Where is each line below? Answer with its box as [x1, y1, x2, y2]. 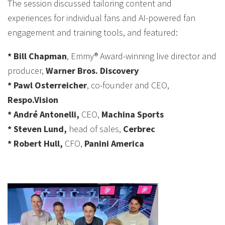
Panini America [84, 137, 144, 149]
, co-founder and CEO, [87, 79, 169, 91]
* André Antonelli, [8, 108, 79, 120]
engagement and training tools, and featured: [8, 26, 178, 38]
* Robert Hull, [8, 137, 63, 149]
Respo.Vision [8, 93, 58, 105]
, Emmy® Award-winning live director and [67, 50, 216, 62]
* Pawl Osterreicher [8, 79, 87, 91]
